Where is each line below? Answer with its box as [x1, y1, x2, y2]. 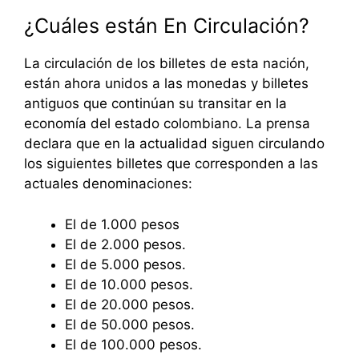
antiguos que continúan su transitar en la [24, 95, 287, 112]
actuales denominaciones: [24, 175, 192, 192]
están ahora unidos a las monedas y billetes [24, 75, 309, 92]
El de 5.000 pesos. [65, 256, 186, 272]
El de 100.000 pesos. [65, 336, 202, 353]
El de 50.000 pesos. [65, 316, 195, 333]
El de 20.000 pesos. [65, 296, 195, 313]
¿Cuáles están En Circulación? [24, 14, 309, 38]
